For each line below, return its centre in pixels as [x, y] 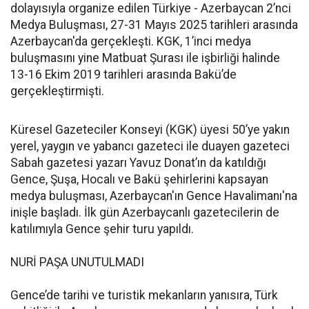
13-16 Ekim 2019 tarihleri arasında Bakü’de [123, 74]
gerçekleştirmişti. [57, 91]
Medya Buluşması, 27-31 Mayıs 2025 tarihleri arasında [154, 25]
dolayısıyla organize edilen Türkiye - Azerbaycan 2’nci [151, 8]
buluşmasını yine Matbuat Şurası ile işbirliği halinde [145, 58]
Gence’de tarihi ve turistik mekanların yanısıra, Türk [144, 295]
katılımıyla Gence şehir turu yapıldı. [102, 229]
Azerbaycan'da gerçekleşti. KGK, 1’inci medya [131, 41]
